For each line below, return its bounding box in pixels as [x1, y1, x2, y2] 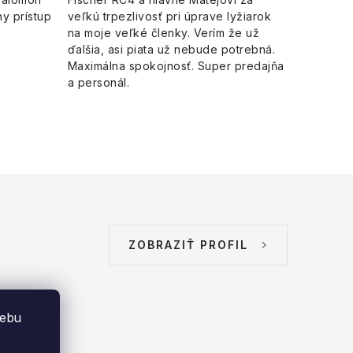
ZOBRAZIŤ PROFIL [128, 238, 248, 252]
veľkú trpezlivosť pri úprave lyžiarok [67, 9, 271, 24]
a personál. [67, 76, 129, 90]
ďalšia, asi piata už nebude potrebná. [67, 43, 275, 57]
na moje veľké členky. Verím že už [67, 26, 259, 40]
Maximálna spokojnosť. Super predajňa [67, 59, 284, 73]
